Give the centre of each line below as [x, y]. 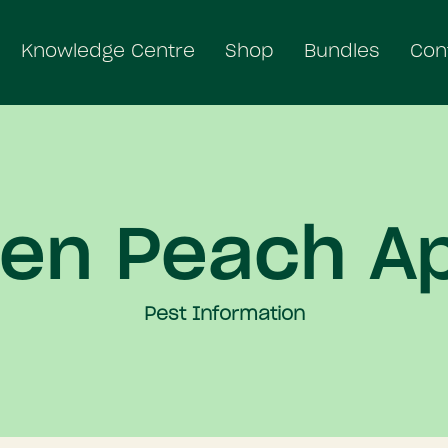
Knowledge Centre [107, 51]
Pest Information [224, 315]
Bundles [341, 51]
